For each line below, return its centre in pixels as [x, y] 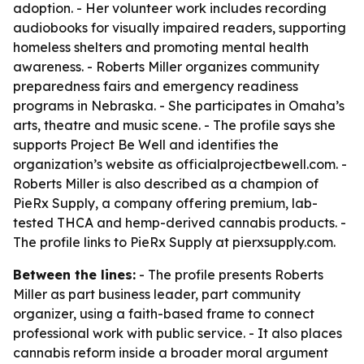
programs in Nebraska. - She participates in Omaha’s [179, 106]
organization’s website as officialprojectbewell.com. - [180, 164]
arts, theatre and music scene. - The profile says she [174, 125]
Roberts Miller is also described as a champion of [166, 184]
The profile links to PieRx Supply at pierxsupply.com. [174, 242]
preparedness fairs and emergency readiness [156, 86]
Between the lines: [74, 275]
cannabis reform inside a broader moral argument [171, 353]
